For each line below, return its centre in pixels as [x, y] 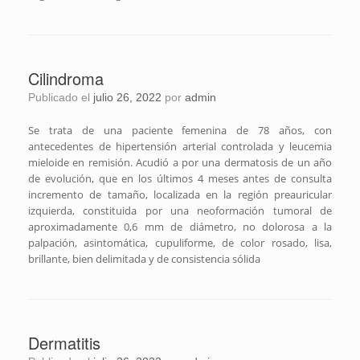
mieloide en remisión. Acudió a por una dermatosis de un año [180, 162]
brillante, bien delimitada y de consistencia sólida [144, 258]
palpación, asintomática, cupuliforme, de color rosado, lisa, [180, 242]
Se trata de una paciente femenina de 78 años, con [180, 130]
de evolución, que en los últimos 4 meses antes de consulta [180, 178]
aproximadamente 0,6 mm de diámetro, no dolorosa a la [180, 226]
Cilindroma [66, 78]
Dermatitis [64, 342]
